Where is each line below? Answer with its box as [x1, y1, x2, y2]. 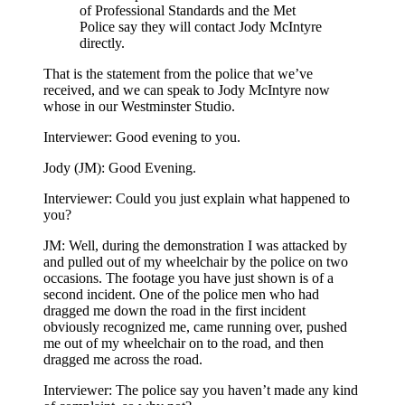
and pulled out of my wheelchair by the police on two [43, 254, 348, 270]
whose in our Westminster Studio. [43, 99, 235, 115]
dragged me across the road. [43, 352, 202, 368]
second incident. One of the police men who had [43, 287, 319, 303]
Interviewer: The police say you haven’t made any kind [43, 382, 358, 399]
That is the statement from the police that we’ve [43, 66, 313, 82]
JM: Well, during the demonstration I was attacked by [43, 238, 347, 254]
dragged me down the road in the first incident [43, 303, 306, 319]
